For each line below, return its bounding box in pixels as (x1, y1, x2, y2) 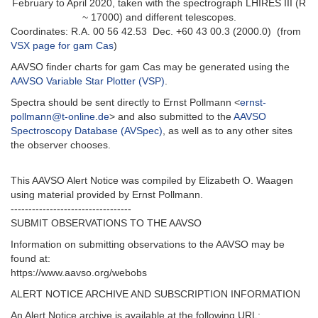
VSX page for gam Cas (11, 40, 114, 52)
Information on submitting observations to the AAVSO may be (11, 238, 285, 251)
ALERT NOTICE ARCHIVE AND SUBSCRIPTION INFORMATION (11, 288, 300, 300)
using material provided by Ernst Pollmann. (11, 189, 203, 201)
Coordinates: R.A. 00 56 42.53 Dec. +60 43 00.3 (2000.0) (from (11, 26, 301, 38)
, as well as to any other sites (163, 125, 292, 137)
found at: (11, 253, 50, 265)
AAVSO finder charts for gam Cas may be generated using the (11, 61, 290, 73)
